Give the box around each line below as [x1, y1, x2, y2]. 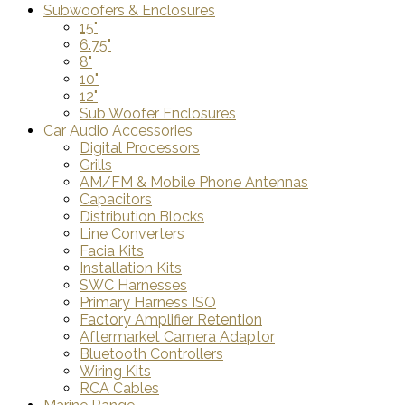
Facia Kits [80, 241, 144, 259]
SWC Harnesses [80, 276, 187, 294]
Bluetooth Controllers [80, 344, 223, 363]
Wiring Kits [80, 362, 151, 380]
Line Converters [80, 224, 184, 242]
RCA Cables [80, 379, 159, 397]
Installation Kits [80, 259, 182, 277]
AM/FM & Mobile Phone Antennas [80, 173, 308, 191]
